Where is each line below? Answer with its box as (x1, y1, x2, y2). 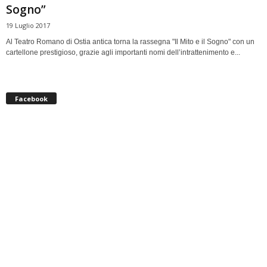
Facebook (15, 94, 48, 103)
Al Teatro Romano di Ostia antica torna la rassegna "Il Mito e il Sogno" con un (6, 37, 254, 46)
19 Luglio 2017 (6, 20, 50, 30)
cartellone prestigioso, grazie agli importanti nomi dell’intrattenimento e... (6, 48, 240, 57)
